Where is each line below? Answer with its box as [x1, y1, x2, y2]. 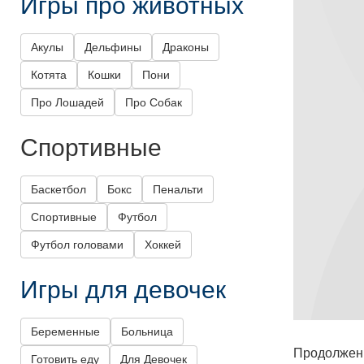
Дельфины [84, 41, 141, 54]
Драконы [162, 41, 209, 54]
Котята [31, 68, 67, 82]
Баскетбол [31, 183, 86, 197]
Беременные [31, 325, 100, 339]
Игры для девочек [20, 271, 226, 306]
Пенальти [153, 183, 203, 197]
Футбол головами [31, 238, 123, 252]
